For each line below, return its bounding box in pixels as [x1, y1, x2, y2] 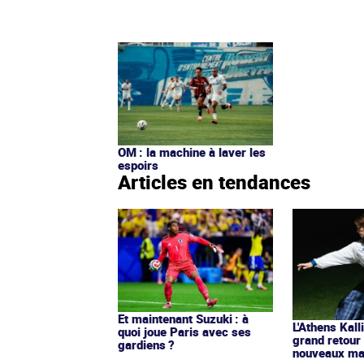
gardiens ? [118, 336, 175, 353]
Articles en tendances [118, 169, 310, 196]
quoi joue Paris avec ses [118, 323, 251, 340]
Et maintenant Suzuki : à [118, 310, 249, 327]
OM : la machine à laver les [118, 144, 266, 161]
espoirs [118, 157, 158, 174]
